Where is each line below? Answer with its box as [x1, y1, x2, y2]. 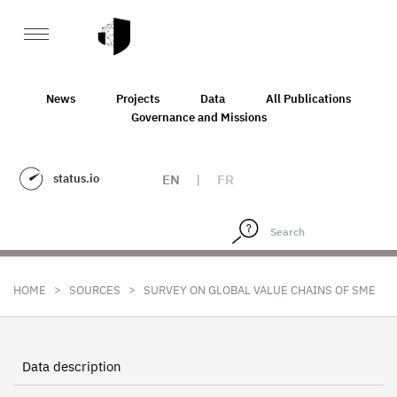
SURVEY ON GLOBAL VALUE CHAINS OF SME [144, 283, 376, 298]
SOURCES [69, 283, 121, 298]
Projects [116, 90, 160, 106]
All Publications [266, 90, 351, 106]
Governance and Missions [130, 109, 267, 125]
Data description [22, 358, 121, 375]
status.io [53, 171, 99, 186]
